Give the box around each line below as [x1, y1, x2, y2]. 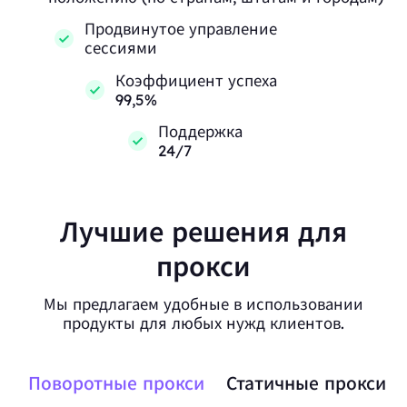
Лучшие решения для [60, 214, 347, 248]
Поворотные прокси [28, 372, 205, 395]
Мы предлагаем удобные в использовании [44, 293, 363, 313]
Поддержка [157, 122, 243, 142]
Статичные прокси [225, 372, 386, 395]
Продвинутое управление [84, 19, 277, 39]
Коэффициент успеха [114, 70, 277, 90]
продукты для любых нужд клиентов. [63, 313, 344, 333]
